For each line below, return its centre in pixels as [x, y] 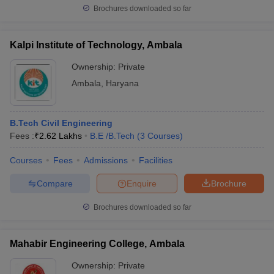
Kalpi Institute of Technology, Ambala [96, 45]
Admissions [106, 160]
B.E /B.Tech [112, 136]
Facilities [156, 160]
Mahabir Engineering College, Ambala [97, 244]
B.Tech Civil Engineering [61, 123]
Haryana [122, 83]
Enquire [142, 183]
